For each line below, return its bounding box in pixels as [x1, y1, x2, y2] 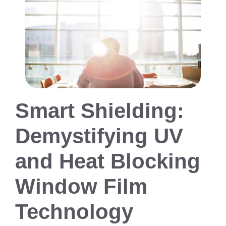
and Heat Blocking [15, 149, 200, 174]
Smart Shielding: [15, 99, 184, 123]
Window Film [15, 175, 147, 199]
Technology [15, 200, 133, 224]
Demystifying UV [15, 124, 183, 148]
